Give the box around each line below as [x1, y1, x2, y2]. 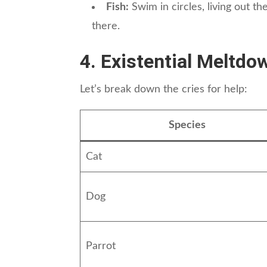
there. [92, 20, 120, 32]
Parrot [86, 240, 116, 252]
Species [168, 119, 206, 131]
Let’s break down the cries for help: [80, 83, 248, 95]
